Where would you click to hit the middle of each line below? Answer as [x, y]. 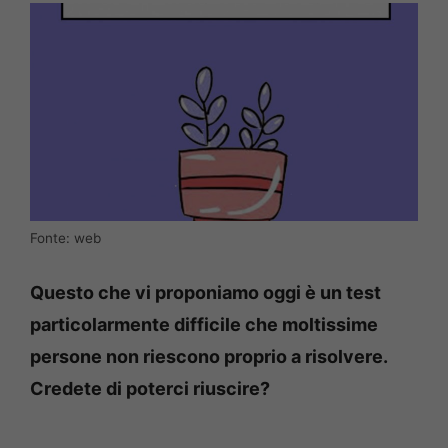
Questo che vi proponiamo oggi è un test [205, 293]
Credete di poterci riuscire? [150, 389]
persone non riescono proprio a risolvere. [208, 357]
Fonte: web [65, 238]
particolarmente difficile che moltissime [204, 325]
